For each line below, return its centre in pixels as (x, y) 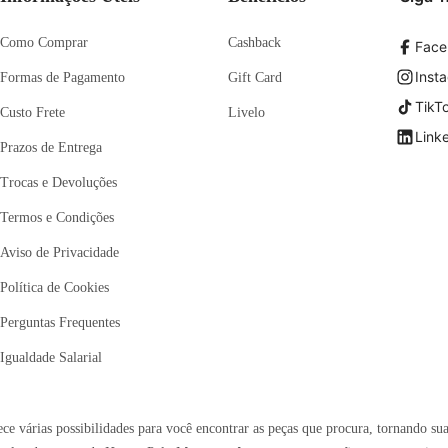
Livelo (247, 112)
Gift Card (255, 77)
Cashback (255, 42)
